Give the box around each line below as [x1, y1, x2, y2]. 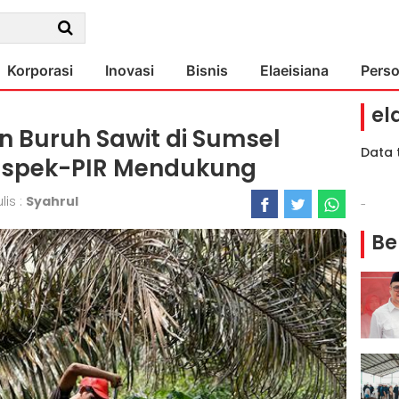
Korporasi [7, 61, 73, 79]
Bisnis [186, 61, 228, 79]
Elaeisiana [260, 61, 329, 79]
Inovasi [105, 61, 154, 79]
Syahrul [26, 192, 78, 210]
